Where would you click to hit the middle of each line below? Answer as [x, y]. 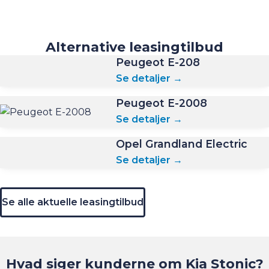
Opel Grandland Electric [182, 144]
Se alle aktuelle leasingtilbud [76, 202]
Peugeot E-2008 [162, 103]
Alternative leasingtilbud [134, 47]
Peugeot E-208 [158, 62]
